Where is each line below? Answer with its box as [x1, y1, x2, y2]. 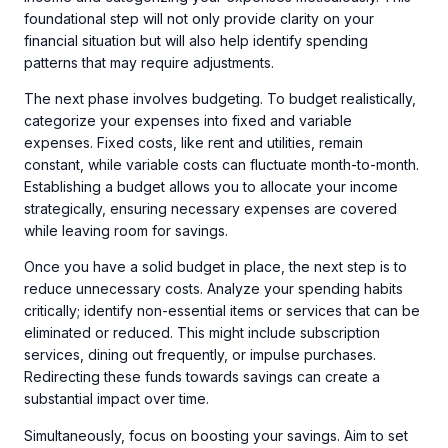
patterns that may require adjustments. [24, 53, 274, 71]
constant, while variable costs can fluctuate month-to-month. [24, 155, 419, 173]
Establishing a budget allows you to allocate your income [24, 177, 398, 195]
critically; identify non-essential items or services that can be [24, 302, 420, 320]
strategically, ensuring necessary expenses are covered [24, 199, 397, 217]
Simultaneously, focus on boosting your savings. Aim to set [24, 426, 408, 444]
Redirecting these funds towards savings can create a [24, 368, 380, 386]
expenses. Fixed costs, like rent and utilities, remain [24, 133, 363, 151]
